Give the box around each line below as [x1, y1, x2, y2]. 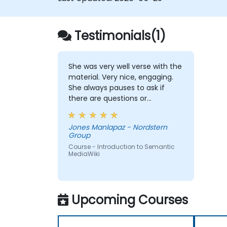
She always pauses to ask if [68, 83, 165, 93]
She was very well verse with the [68, 61, 182, 72]
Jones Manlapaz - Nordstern [68, 122, 167, 133]
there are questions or [68, 93, 147, 104]
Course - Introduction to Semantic [68, 142, 175, 152]
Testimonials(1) [74, 27, 166, 44]
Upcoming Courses [71, 191, 188, 208]
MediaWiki [68, 149, 100, 159]
